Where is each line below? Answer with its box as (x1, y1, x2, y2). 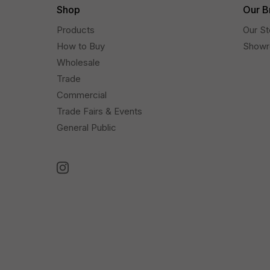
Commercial (57, 89, 107, 101)
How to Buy (57, 40, 105, 52)
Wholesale (57, 57, 101, 69)
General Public (57, 122, 117, 134)
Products (57, 24, 95, 36)
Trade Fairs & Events (57, 105, 143, 118)
